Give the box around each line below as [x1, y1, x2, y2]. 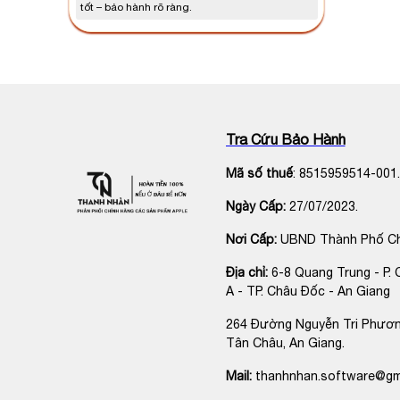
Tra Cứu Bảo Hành [225, 130, 346, 147]
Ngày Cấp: [225, 198, 289, 213]
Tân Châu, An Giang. [225, 335, 345, 350]
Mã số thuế [225, 165, 293, 180]
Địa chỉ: [225, 264, 268, 279]
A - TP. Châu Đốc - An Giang [225, 283, 390, 298]
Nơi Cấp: [225, 231, 280, 246]
